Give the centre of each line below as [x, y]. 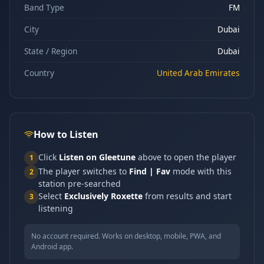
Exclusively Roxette [103, 196]
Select [51, 196]
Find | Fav [150, 171]
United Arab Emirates [198, 73]
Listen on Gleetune [97, 157]
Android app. [52, 247]
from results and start [187, 196]
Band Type [44, 7]
